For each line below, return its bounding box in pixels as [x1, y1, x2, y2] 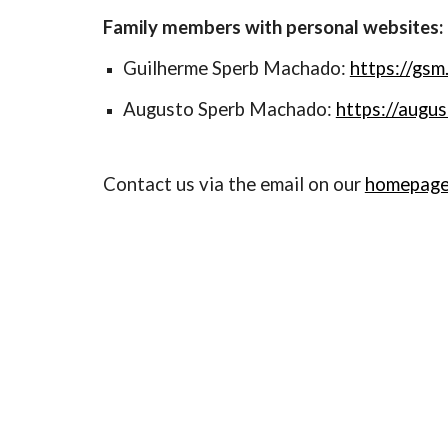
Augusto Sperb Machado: [122, 98, 336, 120]
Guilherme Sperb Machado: [122, 57, 350, 79]
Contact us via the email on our [102, 173, 365, 195]
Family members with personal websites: [102, 16, 443, 38]
